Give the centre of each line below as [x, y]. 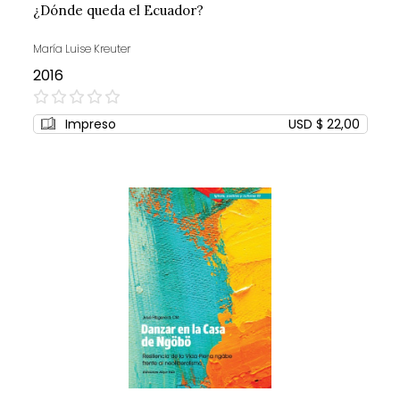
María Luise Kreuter [81, 49]
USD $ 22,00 [324, 125]
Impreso [90, 125]
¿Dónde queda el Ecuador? [118, 11]
